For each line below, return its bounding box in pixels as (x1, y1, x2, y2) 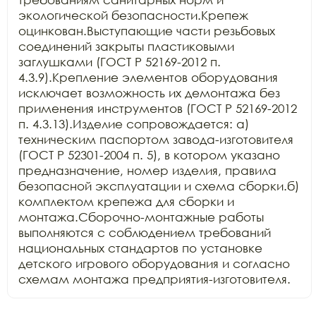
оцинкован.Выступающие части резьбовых (18, 23, 275, 38)
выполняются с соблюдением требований (18, 225, 271, 240)
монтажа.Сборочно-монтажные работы (18, 209, 264, 224)
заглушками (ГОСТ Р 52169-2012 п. (18, 54, 221, 69)
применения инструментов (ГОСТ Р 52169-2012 (18, 101, 297, 116)
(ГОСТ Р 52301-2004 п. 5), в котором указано (18, 147, 280, 162)
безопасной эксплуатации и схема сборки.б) (18, 178, 299, 193)
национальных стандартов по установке (18, 241, 262, 255)
